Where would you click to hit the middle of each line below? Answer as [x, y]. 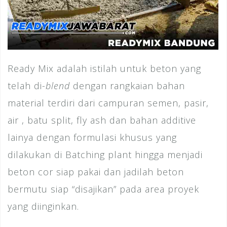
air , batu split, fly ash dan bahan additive [102, 120]
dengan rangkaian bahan [129, 86]
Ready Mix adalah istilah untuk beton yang [104, 69]
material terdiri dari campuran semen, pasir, [108, 103]
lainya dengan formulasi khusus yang [92, 138]
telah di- [27, 86]
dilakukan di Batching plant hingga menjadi [105, 155]
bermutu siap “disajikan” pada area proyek [103, 189]
